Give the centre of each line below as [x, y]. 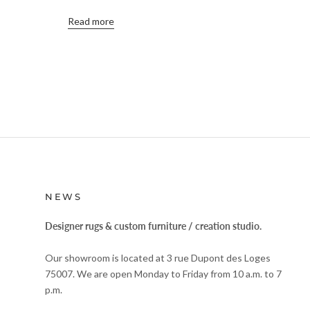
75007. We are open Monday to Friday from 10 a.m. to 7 [163, 273]
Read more [91, 21]
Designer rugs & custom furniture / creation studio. [153, 226]
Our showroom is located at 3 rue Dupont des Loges [158, 257]
